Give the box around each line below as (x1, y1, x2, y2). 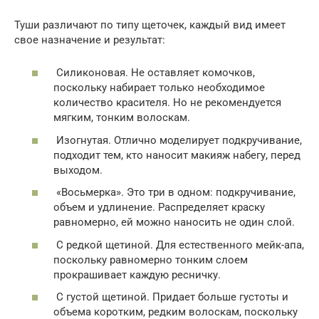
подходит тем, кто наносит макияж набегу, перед (53, 148, 300, 162)
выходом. (53, 163, 103, 177)
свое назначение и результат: (14, 33, 165, 46)
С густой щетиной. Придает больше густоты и (53, 291, 288, 303)
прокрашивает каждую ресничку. (53, 268, 221, 281)
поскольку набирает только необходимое (53, 81, 265, 94)
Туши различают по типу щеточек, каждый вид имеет (14, 18, 286, 31)
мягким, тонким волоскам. (53, 111, 190, 124)
